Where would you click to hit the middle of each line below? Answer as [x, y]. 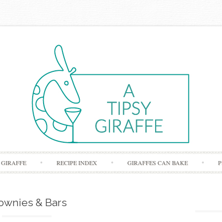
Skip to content [132, 156]
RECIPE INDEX [77, 163]
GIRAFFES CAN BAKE [158, 163]
